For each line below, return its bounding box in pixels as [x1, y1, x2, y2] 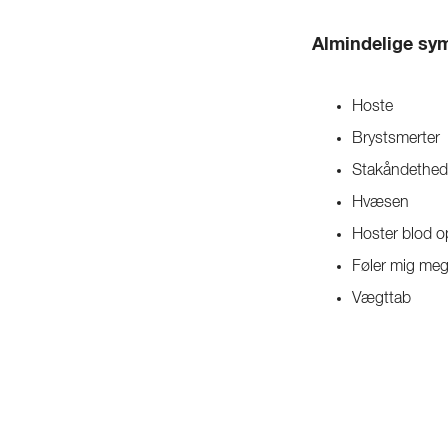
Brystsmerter [352, 131, 440, 147]
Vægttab [352, 291, 411, 307]
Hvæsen [352, 195, 409, 211]
